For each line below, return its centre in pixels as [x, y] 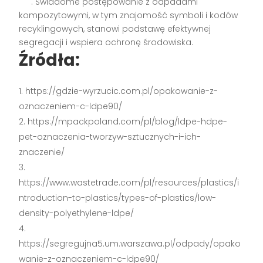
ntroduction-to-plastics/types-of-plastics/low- [118, 198]
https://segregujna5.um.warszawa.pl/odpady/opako [130, 243]
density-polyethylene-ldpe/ [77, 213]
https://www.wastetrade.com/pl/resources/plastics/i [129, 182]
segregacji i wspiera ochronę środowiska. [106, 42]
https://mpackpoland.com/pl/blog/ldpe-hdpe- [128, 121]
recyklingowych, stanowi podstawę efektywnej [115, 28]
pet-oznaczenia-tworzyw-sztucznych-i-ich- [110, 136]
